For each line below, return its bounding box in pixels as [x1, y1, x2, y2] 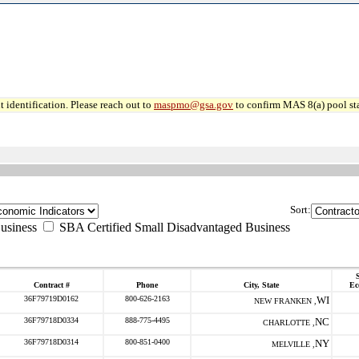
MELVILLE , [272, 340, 315, 349]
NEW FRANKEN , [254, 296, 317, 305]
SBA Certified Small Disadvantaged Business [56, 220, 290, 234]
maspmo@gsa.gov [154, 99, 233, 111]
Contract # [33, 280, 70, 289]
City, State [244, 280, 279, 289]
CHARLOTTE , [263, 318, 315, 327]
